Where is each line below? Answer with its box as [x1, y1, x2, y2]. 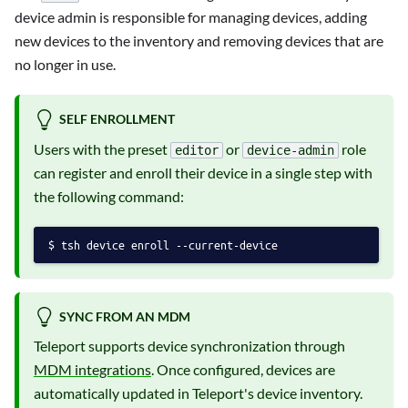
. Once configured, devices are [151, 361, 335, 379]
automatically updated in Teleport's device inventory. [34, 384, 362, 403]
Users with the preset [34, 139, 170, 158]
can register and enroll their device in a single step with [34, 164, 372, 182]
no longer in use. [15, 56, 116, 74]
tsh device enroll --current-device [61, 237, 278, 253]
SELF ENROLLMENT [58, 111, 175, 127]
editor [175, 143, 219, 158]
